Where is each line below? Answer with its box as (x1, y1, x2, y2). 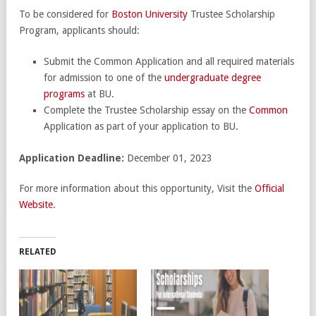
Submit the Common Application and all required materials (44, 55, 294, 67)
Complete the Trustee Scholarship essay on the (44, 104, 249, 116)
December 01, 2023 (124, 152, 212, 164)
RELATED (19, 246, 56, 257)
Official (255, 182, 284, 194)
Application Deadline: (19, 152, 124, 164)
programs (44, 87, 85, 99)
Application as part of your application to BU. (44, 120, 238, 132)
